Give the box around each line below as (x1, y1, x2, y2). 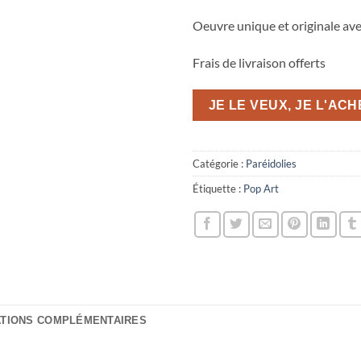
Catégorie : (193, 156, 246, 170)
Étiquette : (193, 181, 243, 195)
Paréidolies (246, 156, 297, 170)
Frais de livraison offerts (193, 54, 326, 70)
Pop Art (243, 181, 279, 195)
